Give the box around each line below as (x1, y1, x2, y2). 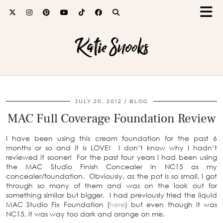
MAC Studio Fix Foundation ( (6, 200, 110, 209)
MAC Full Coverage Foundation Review (7, 111, 216, 126)
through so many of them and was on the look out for (6, 181, 217, 190)
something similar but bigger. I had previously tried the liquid (6, 191, 217, 199)
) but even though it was (124, 200, 218, 209)
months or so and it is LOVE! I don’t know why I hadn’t (6, 143, 217, 152)
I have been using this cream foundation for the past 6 (6, 134, 217, 142)
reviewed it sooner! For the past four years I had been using (6, 153, 217, 161)
